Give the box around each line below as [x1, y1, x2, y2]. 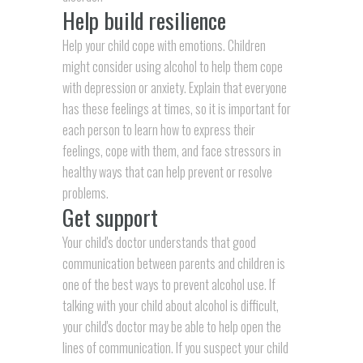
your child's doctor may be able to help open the [62, 316, 281, 336]
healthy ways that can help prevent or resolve [62, 161, 272, 181]
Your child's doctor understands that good [62, 232, 256, 252]
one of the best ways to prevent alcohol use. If [62, 274, 275, 294]
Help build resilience [62, 3, 226, 36]
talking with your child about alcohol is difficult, [62, 295, 279, 315]
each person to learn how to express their [62, 119, 255, 139]
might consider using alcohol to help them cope [62, 56, 283, 76]
